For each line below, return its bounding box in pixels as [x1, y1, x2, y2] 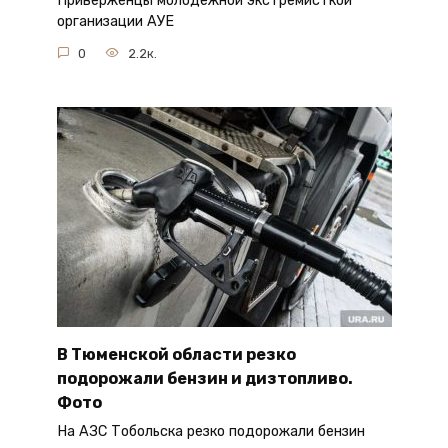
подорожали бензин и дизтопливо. [56, 368, 353, 388]
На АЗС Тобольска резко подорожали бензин [56, 423, 365, 441]
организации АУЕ [56, 13, 174, 31]
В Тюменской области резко [56, 344, 296, 364]
